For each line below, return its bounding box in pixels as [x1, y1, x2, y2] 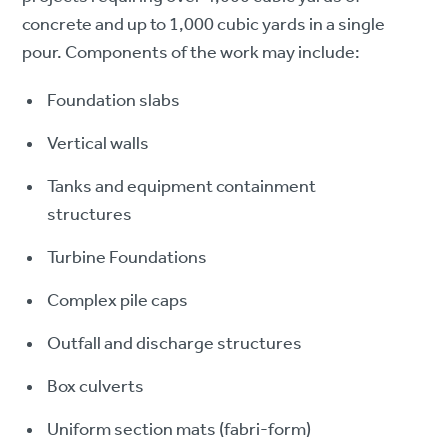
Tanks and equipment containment [47, 170, 317, 205]
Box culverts [47, 370, 145, 405]
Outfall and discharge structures [47, 327, 303, 362]
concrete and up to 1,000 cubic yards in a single [22, 8, 386, 43]
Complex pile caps [47, 284, 189, 319]
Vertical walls [47, 127, 150, 162]
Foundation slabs [47, 84, 181, 119]
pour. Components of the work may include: [22, 36, 361, 71]
